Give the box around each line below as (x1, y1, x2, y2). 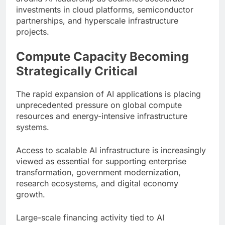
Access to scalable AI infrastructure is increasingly (16, 145, 206, 155)
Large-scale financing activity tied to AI (16, 212, 164, 222)
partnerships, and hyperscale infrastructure (16, 15, 178, 26)
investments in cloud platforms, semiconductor (16, 4, 193, 15)
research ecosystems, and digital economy (16, 178, 178, 188)
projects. (16, 26, 49, 37)
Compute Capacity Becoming (16, 49, 189, 64)
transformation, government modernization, (16, 167, 181, 177)
